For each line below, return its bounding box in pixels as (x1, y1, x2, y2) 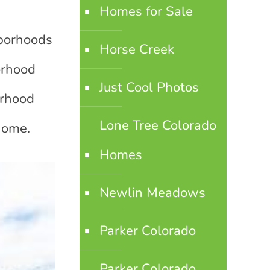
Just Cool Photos (99, 78, 199, 96)
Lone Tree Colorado (99, 116, 216, 134)
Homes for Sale (99, 2, 193, 20)
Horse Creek (99, 40, 174, 58)
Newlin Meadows (99, 184, 206, 202)
